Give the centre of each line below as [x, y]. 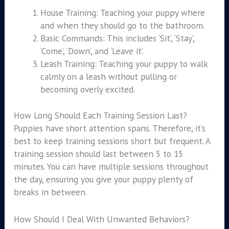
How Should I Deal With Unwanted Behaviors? [101, 219]
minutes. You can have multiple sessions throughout [111, 167]
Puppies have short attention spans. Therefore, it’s [109, 128]
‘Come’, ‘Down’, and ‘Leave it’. [92, 51]
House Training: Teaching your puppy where [122, 13]
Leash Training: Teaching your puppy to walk [124, 64]
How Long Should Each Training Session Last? [100, 116]
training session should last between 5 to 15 [98, 154]
